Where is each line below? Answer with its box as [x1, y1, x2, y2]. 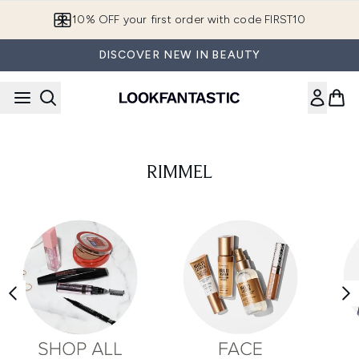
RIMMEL [147, 163, 212, 183]
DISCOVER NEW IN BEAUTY [98, 48, 261, 62]
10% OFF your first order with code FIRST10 [72, 13, 306, 26]
